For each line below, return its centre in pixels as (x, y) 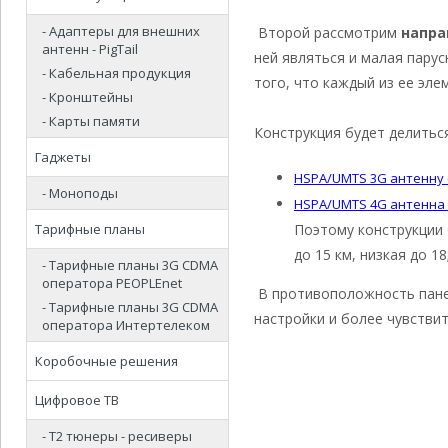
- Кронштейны (87, 97)
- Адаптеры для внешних (121, 31)
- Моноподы (80, 193)
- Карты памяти (91, 121)
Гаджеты (63, 157)
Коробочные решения (106, 361)
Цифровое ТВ (77, 400)
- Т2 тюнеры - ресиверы (117, 436)
